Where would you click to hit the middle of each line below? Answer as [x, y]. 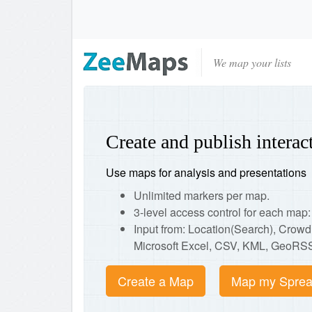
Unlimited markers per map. [202, 195]
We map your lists [252, 62]
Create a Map [156, 281]
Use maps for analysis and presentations [206, 172]
